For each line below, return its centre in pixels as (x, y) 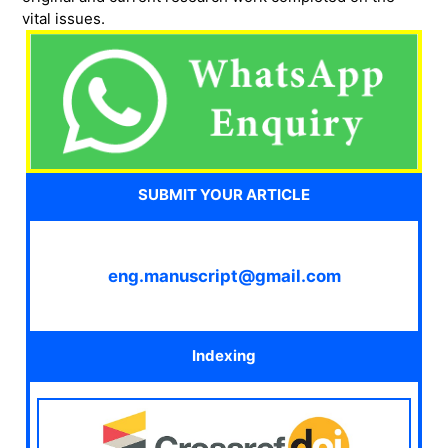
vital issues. (63, 18)
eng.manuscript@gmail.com (224, 275)
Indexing (224, 356)
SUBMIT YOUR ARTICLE (224, 194)
